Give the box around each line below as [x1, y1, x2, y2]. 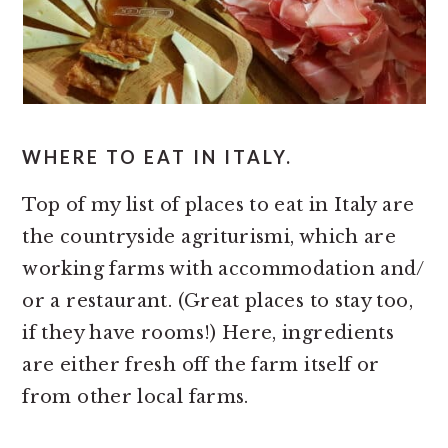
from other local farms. [22, 386, 249, 408]
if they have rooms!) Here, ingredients [22, 322, 395, 344]
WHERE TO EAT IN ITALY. [22, 146, 294, 168]
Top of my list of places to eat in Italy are [22, 194, 415, 216]
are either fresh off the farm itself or [22, 354, 380, 376]
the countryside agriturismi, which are [22, 226, 397, 248]
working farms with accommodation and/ [22, 258, 425, 280]
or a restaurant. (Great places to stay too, [22, 290, 413, 312]
